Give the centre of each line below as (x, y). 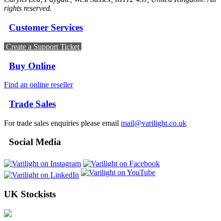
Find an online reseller (38, 85)
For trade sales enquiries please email (62, 123)
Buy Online (32, 66)
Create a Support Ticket (43, 46)
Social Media (33, 142)
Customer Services (46, 28)
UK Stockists (30, 194)
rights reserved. (28, 8)
